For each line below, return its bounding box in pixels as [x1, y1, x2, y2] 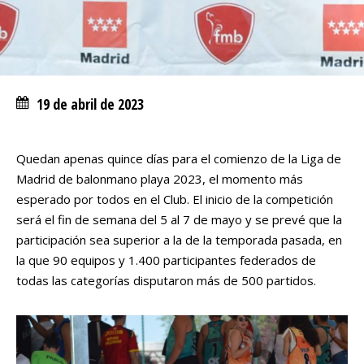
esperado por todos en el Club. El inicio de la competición [16, 191, 333, 207]
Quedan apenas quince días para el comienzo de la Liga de [16, 150, 341, 167]
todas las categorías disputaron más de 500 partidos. [16, 272, 316, 288]
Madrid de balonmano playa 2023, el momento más [16, 171, 303, 187]
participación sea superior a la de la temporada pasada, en [16, 232, 342, 248]
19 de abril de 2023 [37, 94, 144, 114]
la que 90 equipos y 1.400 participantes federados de [16, 252, 316, 268]
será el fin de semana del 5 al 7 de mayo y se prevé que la [16, 211, 342, 227]
